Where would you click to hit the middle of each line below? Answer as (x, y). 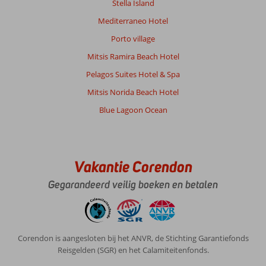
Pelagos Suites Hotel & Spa (133, 75)
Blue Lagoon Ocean (133, 110)
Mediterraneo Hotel (133, 21)
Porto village (133, 39)
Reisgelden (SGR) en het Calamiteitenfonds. (133, 250)
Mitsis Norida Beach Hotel (133, 92)
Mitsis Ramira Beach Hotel (133, 57)
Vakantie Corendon (133, 167)
